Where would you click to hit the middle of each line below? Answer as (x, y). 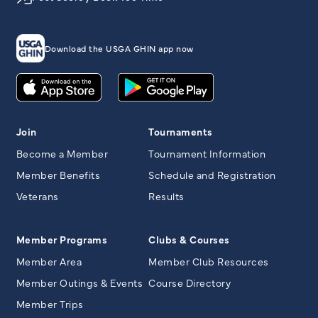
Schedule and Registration (212, 174)
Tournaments (181, 131)
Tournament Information (207, 153)
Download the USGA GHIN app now (119, 48)
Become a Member (62, 153)
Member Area (49, 261)
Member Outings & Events (79, 282)
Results (166, 196)
